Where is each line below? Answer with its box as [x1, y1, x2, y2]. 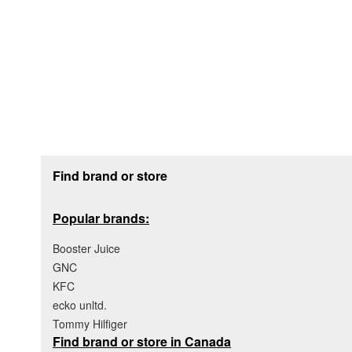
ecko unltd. [53, 296, 107, 313]
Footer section [40, 151, 130, 172]
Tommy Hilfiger [53, 315, 127, 332]
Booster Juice [53, 240, 120, 256]
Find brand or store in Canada [53, 332, 231, 350]
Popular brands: [53, 208, 149, 227]
